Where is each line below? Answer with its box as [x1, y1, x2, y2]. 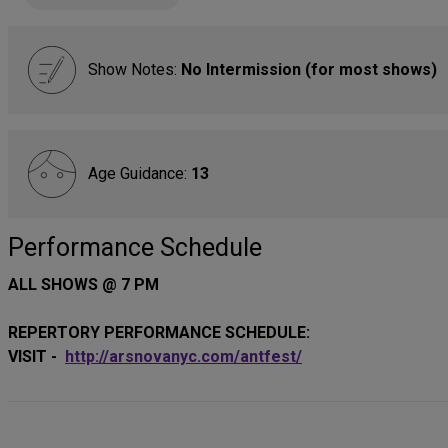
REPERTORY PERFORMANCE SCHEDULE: [8, 323, 310, 342]
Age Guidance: [88, 164, 191, 183]
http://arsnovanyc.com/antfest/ [65, 347, 302, 366]
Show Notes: [88, 60, 181, 79]
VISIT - [8, 347, 65, 366]
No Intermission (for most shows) [181, 60, 437, 79]
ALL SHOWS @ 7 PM [8, 275, 159, 294]
